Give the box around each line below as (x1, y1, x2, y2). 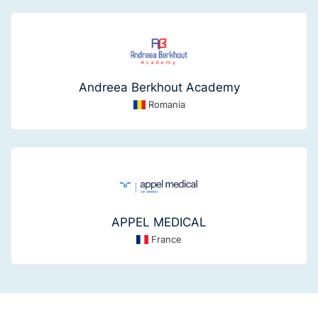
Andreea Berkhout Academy (78, 80, 240, 95)
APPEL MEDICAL (111, 215, 207, 230)
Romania (148, 99, 185, 111)
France (151, 234, 182, 246)
